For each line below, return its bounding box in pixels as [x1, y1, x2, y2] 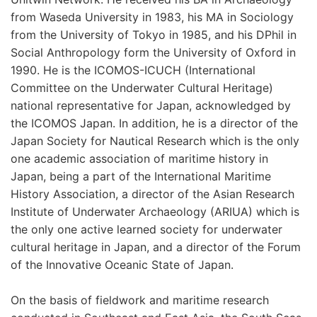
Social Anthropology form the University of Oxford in [11, 45, 296, 59]
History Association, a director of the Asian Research [11, 186, 294, 201]
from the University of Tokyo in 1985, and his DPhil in [11, 27, 296, 42]
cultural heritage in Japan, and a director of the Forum [11, 239, 301, 254]
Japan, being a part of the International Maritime [11, 168, 271, 183]
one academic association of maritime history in [11, 151, 268, 166]
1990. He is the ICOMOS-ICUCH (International [11, 62, 255, 77]
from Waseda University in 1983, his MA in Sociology [11, 9, 294, 24]
